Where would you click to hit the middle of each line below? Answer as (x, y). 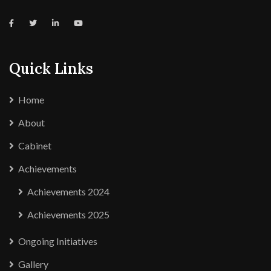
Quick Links (51, 69)
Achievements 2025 (68, 215)
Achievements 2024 (68, 192)
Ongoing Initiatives (58, 241)
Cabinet (35, 146)
